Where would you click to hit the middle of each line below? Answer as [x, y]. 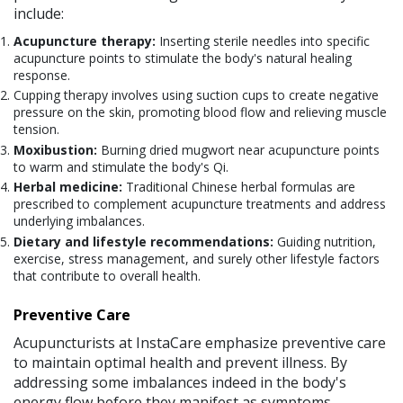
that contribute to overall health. [107, 275]
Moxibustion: [55, 149]
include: [39, 13]
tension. [36, 130]
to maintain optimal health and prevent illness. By [180, 362]
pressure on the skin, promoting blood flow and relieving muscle [200, 112]
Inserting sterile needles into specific [263, 40]
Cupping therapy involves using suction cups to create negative [196, 95]
